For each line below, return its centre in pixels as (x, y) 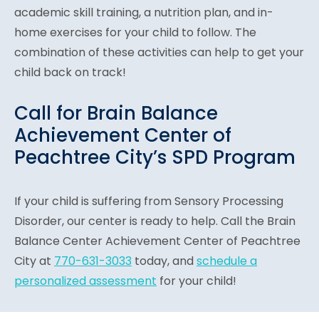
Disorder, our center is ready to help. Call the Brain (155, 221)
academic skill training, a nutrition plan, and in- (144, 12)
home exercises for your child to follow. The (135, 32)
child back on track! (70, 72)
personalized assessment (85, 281)
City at (34, 261)
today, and (164, 261)
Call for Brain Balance (116, 113)
